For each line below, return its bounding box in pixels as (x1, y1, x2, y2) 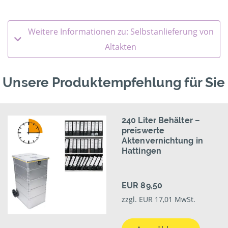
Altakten (105, 41, 136, 53)
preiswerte (122, 126, 164, 136)
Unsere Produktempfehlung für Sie (3, 75, 225, 91)
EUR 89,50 (122, 181, 162, 191)
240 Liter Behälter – (122, 116, 200, 126)
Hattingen (122, 146, 161, 156)
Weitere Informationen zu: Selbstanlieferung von (27, 26, 214, 38)
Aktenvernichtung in (122, 136, 203, 146)
